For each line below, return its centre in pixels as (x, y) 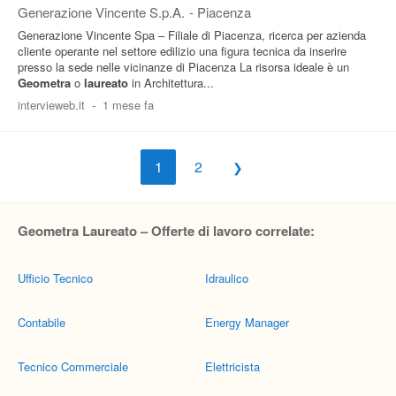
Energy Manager (247, 322)
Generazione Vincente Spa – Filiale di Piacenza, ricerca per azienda (192, 35)
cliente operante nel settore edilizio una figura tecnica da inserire (182, 51)
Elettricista (232, 366)
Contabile (42, 322)
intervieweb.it (51, 105)
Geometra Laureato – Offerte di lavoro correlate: (166, 231)
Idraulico (227, 278)
